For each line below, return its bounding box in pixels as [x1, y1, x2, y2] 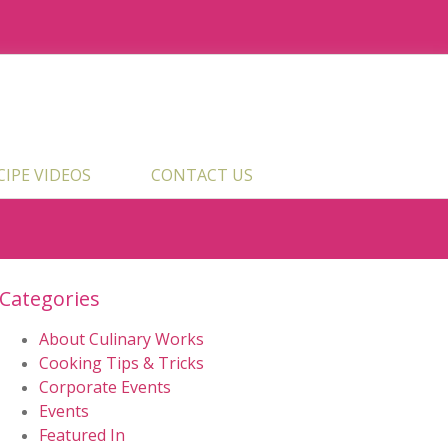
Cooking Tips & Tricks [39, 352, 205, 375]
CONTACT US [150, 164, 253, 187]
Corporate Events [39, 376, 172, 399]
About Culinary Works [39, 328, 205, 351]
